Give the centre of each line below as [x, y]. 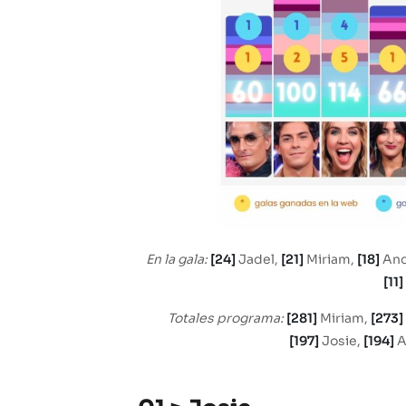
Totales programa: [227, 318]
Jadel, [258, 259]
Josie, [341, 341]
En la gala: [178, 259]
